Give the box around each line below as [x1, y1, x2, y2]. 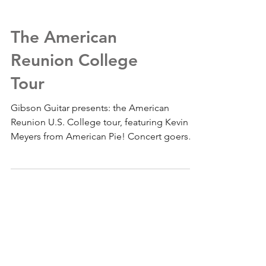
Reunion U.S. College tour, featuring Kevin [11, 138, 188, 149]
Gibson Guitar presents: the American [11, 123, 169, 135]
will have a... [11, 166, 61, 178]
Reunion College [11, 71, 138, 91]
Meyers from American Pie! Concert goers [11, 152, 188, 163]
